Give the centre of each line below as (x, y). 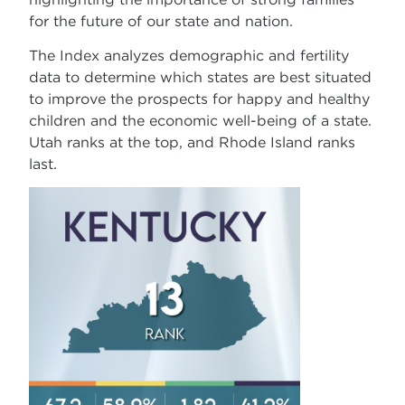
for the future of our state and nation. (161, 20)
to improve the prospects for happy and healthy (200, 99)
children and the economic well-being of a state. (201, 121)
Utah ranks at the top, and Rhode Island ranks (193, 142)
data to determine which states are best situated (201, 77)
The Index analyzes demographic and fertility (189, 56)
